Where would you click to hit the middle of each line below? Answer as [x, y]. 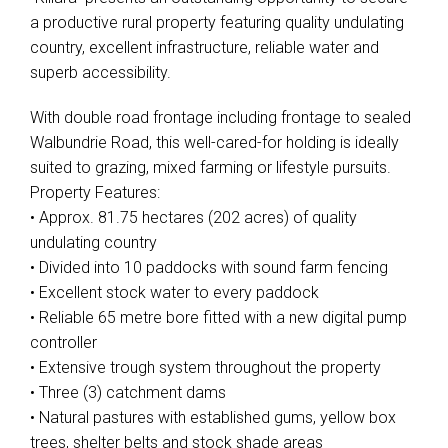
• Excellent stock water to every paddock [174, 292]
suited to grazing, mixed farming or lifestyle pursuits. [210, 167]
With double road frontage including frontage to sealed [220, 117]
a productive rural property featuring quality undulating [217, 22]
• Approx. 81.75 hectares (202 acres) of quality [193, 217]
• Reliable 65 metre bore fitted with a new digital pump [218, 317]
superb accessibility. [100, 72]
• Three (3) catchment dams [128, 392]
